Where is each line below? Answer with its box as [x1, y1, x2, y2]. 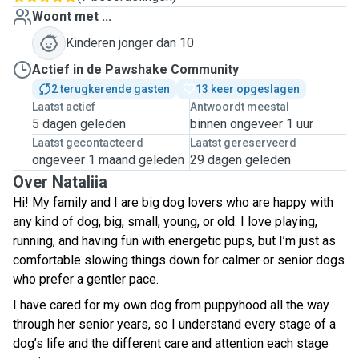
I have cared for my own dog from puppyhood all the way [13, 297, 329, 313]
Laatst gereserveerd [189, 136, 296, 149]
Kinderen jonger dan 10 [66, 35, 194, 50]
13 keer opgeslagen [196, 83, 300, 95]
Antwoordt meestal [189, 100, 289, 113]
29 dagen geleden [189, 152, 291, 167]
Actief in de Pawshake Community [32, 62, 239, 77]
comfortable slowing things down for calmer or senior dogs [13, 252, 345, 268]
